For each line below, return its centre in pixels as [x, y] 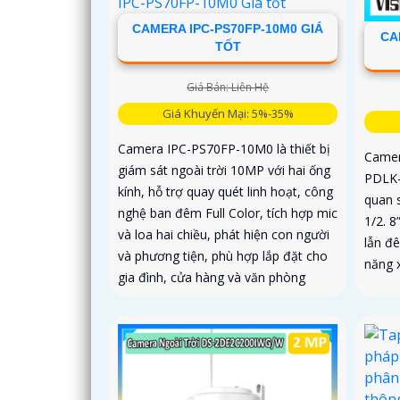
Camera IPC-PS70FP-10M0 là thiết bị [224, 148]
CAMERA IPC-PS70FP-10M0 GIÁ [228, 28]
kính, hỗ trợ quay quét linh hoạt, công [225, 191]
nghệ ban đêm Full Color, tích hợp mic [228, 212]
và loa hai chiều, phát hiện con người [224, 234]
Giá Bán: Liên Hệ [228, 87]
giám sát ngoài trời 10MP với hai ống [224, 170]
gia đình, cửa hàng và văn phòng [212, 277]
